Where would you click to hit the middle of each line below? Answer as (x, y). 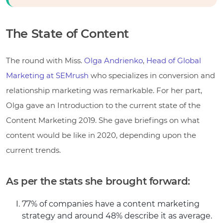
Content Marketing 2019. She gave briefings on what (103, 120)
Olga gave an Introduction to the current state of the (103, 105)
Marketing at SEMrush (47, 75)
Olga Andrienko (113, 60)
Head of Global (174, 60)
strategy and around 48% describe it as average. (117, 216)
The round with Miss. (45, 60)
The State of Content (67, 33)
